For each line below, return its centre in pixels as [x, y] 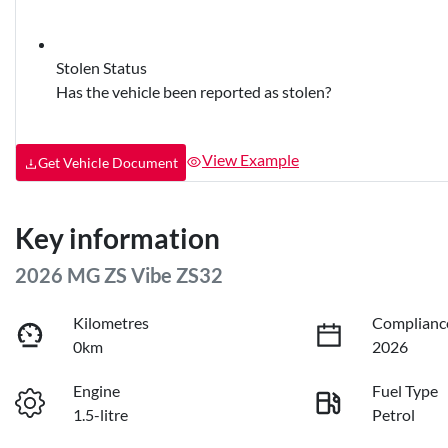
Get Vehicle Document [108, 162]
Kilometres [111, 322]
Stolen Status [101, 67]
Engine [97, 390]
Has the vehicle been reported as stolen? [193, 91]
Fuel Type [405, 390]
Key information [117, 237]
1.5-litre [101, 414]
